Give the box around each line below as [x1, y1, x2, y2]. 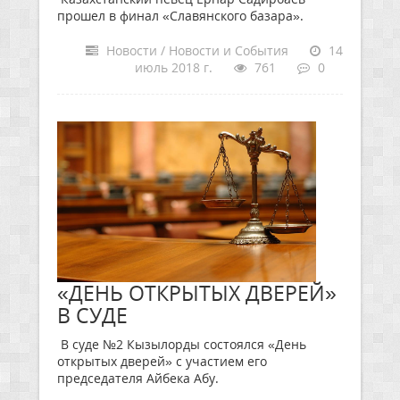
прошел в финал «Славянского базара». [57, 7, 304, 24]
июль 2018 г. [135, 59, 212, 76]
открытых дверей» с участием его [57, 353, 267, 370]
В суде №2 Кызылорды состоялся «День [57, 336, 306, 353]
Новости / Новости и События [103, 42, 288, 59]
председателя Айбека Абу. [57, 370, 219, 387]
